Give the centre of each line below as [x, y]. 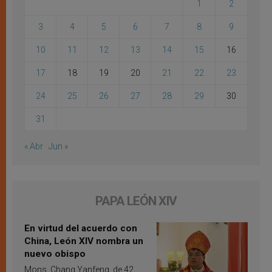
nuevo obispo [55, 254]
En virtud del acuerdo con [81, 229]
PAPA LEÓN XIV [136, 201]
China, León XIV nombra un [84, 241]
